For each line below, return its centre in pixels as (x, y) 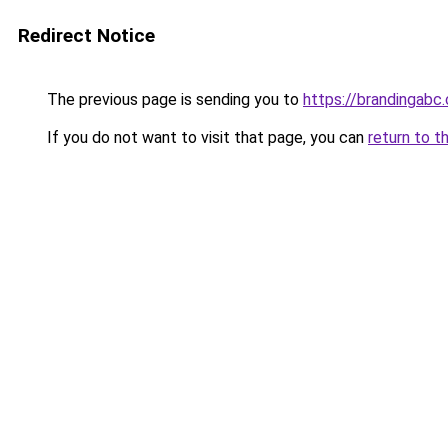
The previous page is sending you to (173, 99)
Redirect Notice (86, 35)
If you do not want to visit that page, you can (205, 137)
